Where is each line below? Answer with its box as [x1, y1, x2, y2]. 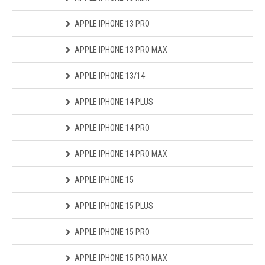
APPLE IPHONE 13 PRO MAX [75, 45, 167, 54]
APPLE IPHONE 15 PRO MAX [75, 253, 167, 263]
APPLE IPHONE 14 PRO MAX [75, 149, 167, 159]
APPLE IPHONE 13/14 [75, 71, 145, 80]
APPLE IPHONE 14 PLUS [75, 97, 153, 106]
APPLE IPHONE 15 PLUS [75, 201, 153, 211]
